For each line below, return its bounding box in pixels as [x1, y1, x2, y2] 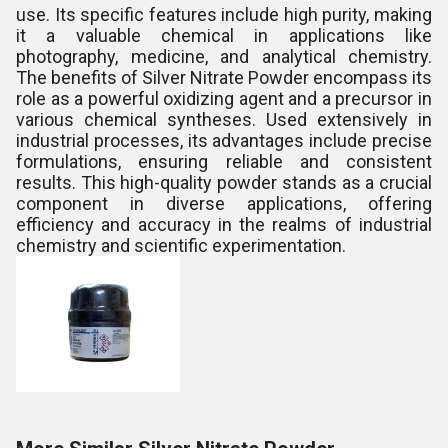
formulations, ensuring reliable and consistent [16, 151, 432, 172]
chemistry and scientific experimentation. [16, 235, 346, 256]
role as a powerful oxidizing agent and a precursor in [16, 88, 432, 109]
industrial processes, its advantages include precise [16, 130, 432, 151]
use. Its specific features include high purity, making [16, 4, 432, 25]
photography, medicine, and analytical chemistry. [16, 46, 432, 67]
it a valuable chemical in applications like [16, 25, 432, 46]
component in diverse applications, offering [16, 193, 432, 214]
